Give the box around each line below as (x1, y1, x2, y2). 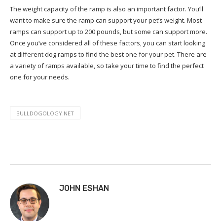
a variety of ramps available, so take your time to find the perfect (10, 61, 204, 70)
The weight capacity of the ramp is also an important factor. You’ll (10, 4, 203, 13)
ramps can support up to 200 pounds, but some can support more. (10, 27, 207, 36)
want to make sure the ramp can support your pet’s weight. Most (10, 16, 202, 25)
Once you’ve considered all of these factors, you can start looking (10, 38, 205, 47)
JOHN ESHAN (59, 184, 109, 193)
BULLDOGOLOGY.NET (16, 110, 74, 117)
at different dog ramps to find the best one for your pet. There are (10, 50, 207, 59)
